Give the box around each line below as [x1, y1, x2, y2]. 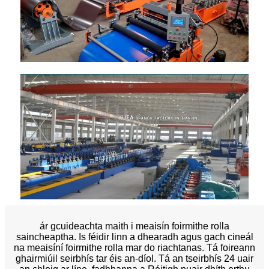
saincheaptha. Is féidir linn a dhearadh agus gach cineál [16, 231, 253, 242]
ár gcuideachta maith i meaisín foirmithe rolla [40, 220, 229, 231]
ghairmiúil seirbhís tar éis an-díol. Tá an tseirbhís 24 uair [16, 253, 253, 264]
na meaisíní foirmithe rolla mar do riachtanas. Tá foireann [14, 242, 255, 253]
